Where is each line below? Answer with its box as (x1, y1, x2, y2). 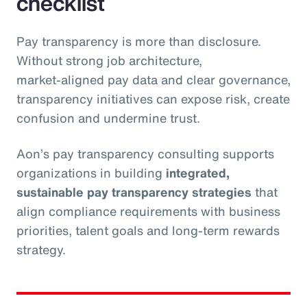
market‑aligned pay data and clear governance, (16, 71, 291, 89)
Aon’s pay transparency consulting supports (16, 145, 274, 163)
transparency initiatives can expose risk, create (16, 90, 290, 108)
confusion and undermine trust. (16, 109, 200, 127)
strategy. (16, 241, 66, 259)
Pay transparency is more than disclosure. (16, 32, 261, 51)
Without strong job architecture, (16, 51, 202, 70)
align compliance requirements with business (16, 202, 280, 221)
